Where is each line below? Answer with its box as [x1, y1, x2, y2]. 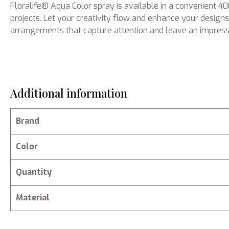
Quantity [16, 167, 52, 177]
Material [16, 192, 50, 203]
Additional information [10, 85, 127, 101]
